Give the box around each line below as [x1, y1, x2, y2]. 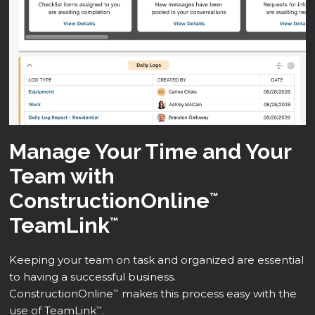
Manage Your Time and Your [9, 139, 292, 165]
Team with [9, 164, 115, 189]
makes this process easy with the [119, 287, 297, 301]
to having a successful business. [9, 270, 176, 284]
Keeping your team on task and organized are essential [9, 253, 304, 267]
